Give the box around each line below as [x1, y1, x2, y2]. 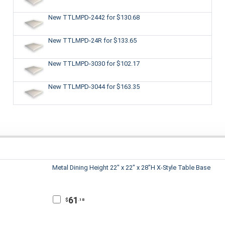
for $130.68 [106, 13, 140, 21]
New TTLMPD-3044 [48, 82, 106, 90]
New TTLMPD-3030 [48, 59, 106, 67]
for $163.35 [106, 82, 140, 90]
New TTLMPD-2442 [48, 13, 106, 21]
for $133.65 [103, 36, 137, 44]
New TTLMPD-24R [48, 36, 103, 44]
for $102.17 [106, 59, 140, 67]
